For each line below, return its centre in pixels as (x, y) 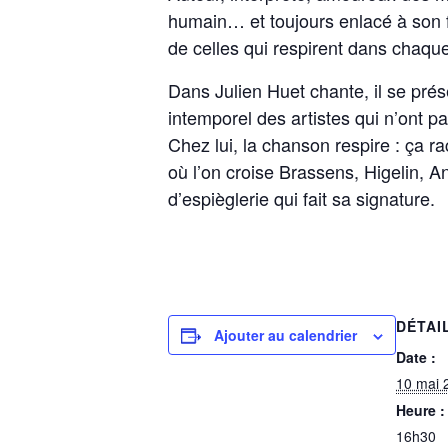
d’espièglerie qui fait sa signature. (301, 198)
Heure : (420, 410)
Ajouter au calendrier (285, 335)
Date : (416, 357)
